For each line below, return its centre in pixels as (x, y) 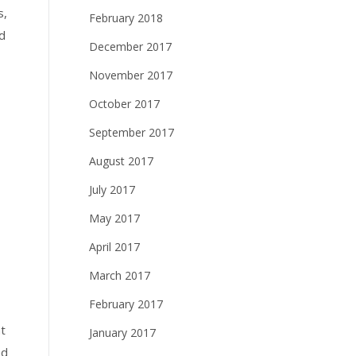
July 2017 (112, 190)
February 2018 (126, 18)
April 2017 (114, 247)
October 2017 (124, 104)
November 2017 (131, 75)
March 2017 (120, 275)
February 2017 (126, 304)
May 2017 (114, 218)
